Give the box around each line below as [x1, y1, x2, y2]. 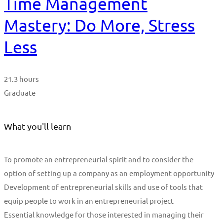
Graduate [4, 87, 36, 97]
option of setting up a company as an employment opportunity [4, 168, 214, 178]
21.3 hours [4, 74, 39, 83]
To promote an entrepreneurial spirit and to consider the [4, 154, 193, 164]
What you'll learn [4, 120, 71, 131]
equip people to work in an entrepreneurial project [4, 195, 174, 205]
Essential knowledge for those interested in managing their [4, 209, 204, 219]
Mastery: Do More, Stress [4, 15, 195, 36]
